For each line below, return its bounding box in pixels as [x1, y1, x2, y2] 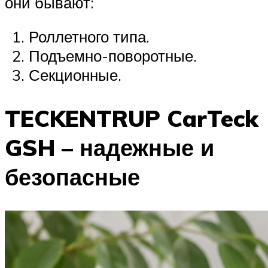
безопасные [5, 162, 140, 192]
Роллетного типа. [29, 27, 150, 47]
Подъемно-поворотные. [29, 46, 197, 66]
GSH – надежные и [5, 133, 214, 163]
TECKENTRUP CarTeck [5, 103, 258, 133]
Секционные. [29, 65, 121, 85]
